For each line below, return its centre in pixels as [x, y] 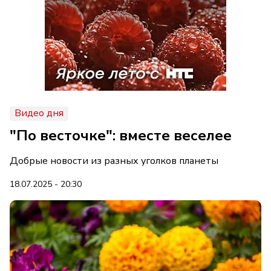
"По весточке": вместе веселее [121, 135]
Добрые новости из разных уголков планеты [114, 161]
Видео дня [39, 113]
